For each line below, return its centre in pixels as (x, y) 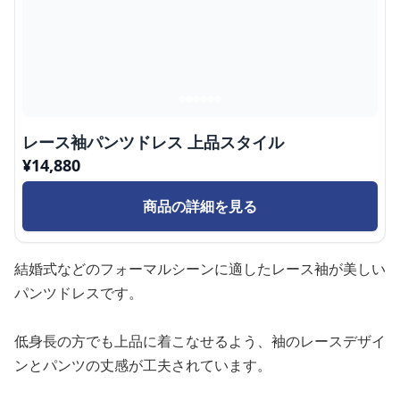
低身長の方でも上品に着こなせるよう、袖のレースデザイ (200, 341)
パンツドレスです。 (79, 293)
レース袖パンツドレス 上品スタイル (153, 142)
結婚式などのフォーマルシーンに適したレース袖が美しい (200, 269)
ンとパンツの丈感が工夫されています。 (143, 365)
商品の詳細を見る (200, 206)
